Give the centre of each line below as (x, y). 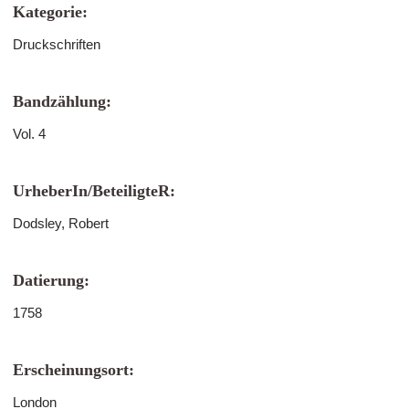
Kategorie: (50, 12)
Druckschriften (57, 44)
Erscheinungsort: (73, 370)
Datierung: (51, 280)
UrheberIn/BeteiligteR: (94, 191)
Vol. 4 (29, 134)
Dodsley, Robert (61, 223)
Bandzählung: (62, 101)
